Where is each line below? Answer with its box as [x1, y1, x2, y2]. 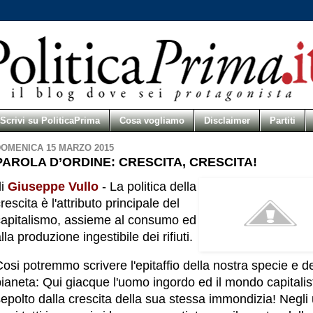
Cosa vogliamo [119, 115, 184, 126]
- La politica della [99, 179, 196, 194]
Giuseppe [4, 179, 68, 194]
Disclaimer [204, 115, 250, 126]
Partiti [270, 115, 296, 126]
